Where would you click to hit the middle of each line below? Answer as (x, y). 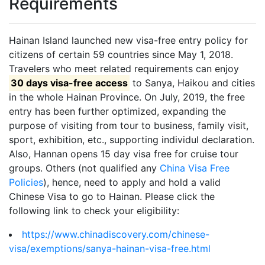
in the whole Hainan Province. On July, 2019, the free (127, 97)
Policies (26, 182)
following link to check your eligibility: (94, 211)
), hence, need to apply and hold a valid (132, 182)
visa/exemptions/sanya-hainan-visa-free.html (110, 249)
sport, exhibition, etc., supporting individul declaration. (132, 140)
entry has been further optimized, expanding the (117, 112)
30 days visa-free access (70, 83)
